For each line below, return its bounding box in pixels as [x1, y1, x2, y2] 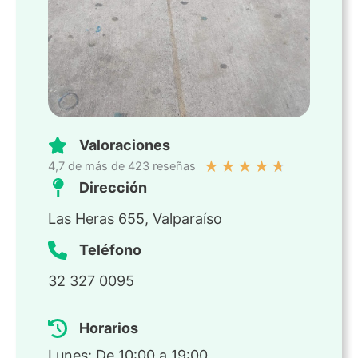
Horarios [79, 320, 138, 337]
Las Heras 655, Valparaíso [48, 210, 222, 228]
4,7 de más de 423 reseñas [48, 159, 196, 174]
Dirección [79, 179, 147, 197]
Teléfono [79, 241, 141, 259]
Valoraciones [79, 137, 170, 154]
